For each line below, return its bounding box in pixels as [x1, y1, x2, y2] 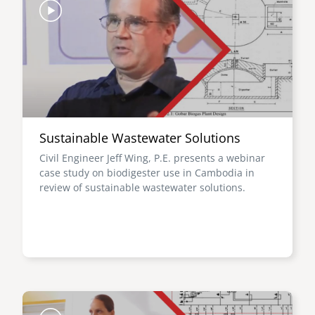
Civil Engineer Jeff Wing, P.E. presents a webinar [39, 151, 265, 165]
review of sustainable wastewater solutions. [39, 181, 245, 194]
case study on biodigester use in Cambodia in [39, 166, 255, 179]
